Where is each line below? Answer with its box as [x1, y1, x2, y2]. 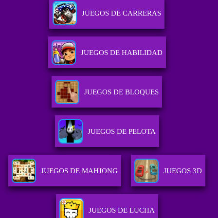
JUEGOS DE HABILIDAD [80, 49, 163, 57]
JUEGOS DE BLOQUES [84, 88, 159, 96]
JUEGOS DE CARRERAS [82, 9, 162, 18]
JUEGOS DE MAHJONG [41, 167, 118, 175]
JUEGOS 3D [163, 167, 202, 175]
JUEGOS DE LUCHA [88, 206, 155, 215]
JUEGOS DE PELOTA [87, 127, 156, 136]
